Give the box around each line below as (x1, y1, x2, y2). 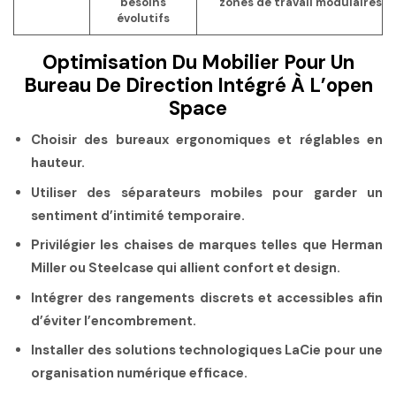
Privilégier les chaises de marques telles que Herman (31, 236, 383, 255)
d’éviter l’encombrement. (31, 311, 196, 330)
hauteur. (31, 154, 85, 172)
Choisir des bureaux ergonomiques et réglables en (31, 131, 383, 149)
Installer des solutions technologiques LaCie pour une (31, 340, 383, 359)
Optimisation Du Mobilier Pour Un (42, 49, 354, 76)
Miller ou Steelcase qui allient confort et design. (31, 259, 340, 278)
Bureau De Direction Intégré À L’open (23, 72, 373, 99)
